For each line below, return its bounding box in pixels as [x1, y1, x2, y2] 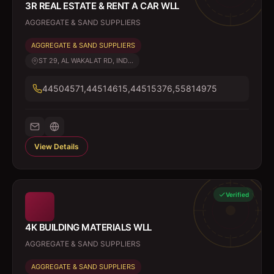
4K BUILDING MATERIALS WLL [25, 221, 152, 233]
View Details [34, 142, 79, 151]
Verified [226, 191, 249, 198]
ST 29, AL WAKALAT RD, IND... [39, 56, 133, 65]
